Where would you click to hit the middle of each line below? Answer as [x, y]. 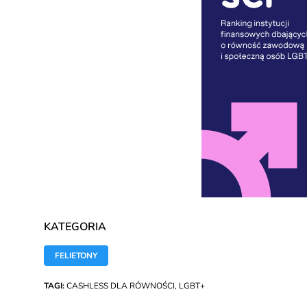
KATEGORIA [75, 226]
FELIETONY [76, 255]
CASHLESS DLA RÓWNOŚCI [121, 285]
